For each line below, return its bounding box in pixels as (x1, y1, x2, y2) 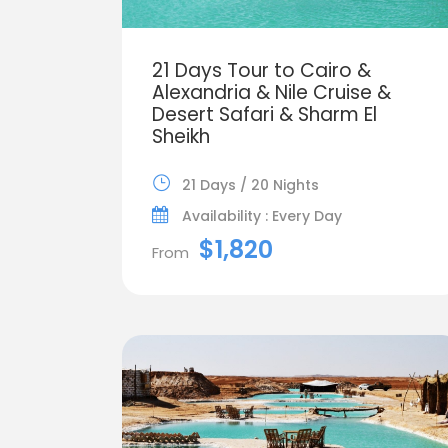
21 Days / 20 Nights (182, 174, 319, 195)
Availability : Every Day (182, 205, 342, 226)
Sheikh (152, 122, 210, 150)
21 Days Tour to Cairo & (152, 56, 371, 84)
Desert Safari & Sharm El (152, 100, 377, 128)
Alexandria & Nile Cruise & (152, 78, 391, 106)
